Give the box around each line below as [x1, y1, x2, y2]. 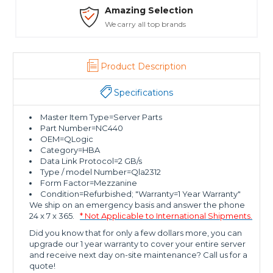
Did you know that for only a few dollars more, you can [29, 228, 243, 238]
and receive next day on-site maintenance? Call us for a [29, 250, 248, 260]
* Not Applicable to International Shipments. [80, 211, 253, 221]
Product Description [100, 61, 186, 73]
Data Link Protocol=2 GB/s [40, 156, 143, 166]
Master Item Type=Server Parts [40, 112, 163, 122]
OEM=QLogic [40, 134, 94, 144]
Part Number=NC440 [40, 123, 124, 133]
